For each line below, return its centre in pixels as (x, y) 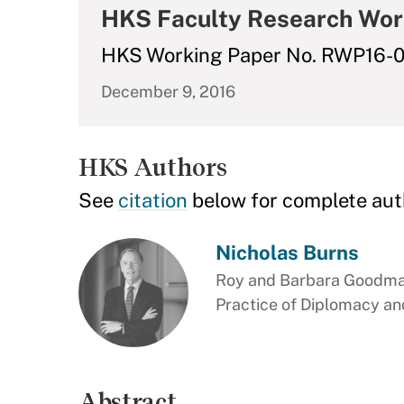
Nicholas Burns (287, 252)
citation (153, 200)
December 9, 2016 (168, 92)
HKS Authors (153, 167)
